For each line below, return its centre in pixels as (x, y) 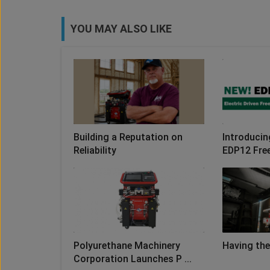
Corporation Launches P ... (133, 259)
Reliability (95, 151)
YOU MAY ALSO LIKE (121, 29)
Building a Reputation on (128, 137)
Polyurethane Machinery (127, 246)
